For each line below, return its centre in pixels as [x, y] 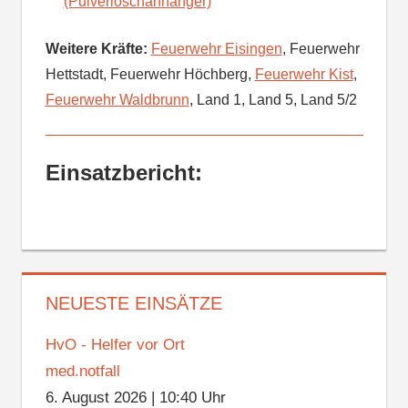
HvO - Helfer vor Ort [115, 345]
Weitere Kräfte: [96, 49]
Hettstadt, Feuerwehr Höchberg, [150, 75]
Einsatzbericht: [123, 173]
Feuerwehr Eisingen [216, 49]
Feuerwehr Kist [304, 75]
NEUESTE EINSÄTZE [133, 304]
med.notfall [82, 372]
